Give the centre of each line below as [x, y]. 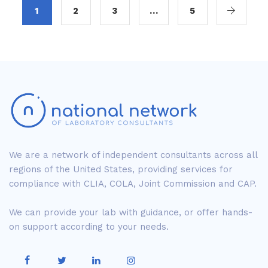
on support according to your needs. [89, 226]
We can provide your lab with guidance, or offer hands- [131, 212]
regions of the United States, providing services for [121, 169]
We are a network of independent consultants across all [133, 155]
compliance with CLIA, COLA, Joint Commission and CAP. [133, 183]
